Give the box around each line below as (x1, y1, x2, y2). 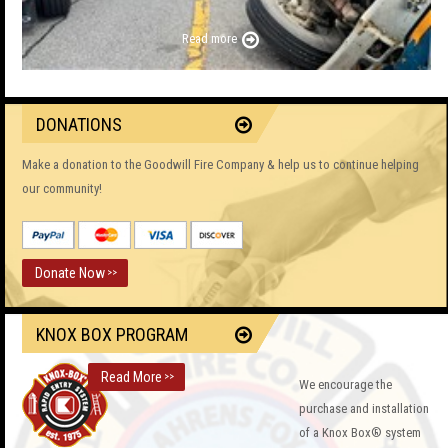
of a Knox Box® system (299, 425, 421, 441)
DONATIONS (36, 114, 122, 136)
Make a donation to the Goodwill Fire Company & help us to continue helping (22, 157, 419, 173)
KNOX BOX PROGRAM (36, 324, 188, 346)
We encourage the (299, 377, 392, 393)
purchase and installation (299, 401, 429, 417)
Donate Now (35, 265, 105, 282)
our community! (22, 181, 102, 197)
